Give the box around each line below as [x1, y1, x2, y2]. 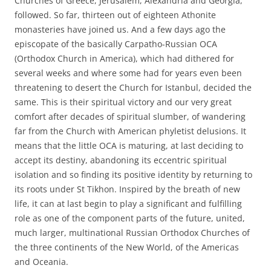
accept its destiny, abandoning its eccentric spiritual [15, 154, 227, 166]
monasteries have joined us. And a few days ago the [15, 23, 226, 35]
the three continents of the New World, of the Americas [15, 241, 239, 253]
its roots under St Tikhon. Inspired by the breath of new [15, 183, 240, 195]
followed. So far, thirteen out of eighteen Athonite [15, 8, 216, 21]
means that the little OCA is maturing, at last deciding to [15, 139, 243, 151]
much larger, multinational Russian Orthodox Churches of [15, 226, 250, 238]
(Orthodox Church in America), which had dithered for [15, 52, 234, 64]
